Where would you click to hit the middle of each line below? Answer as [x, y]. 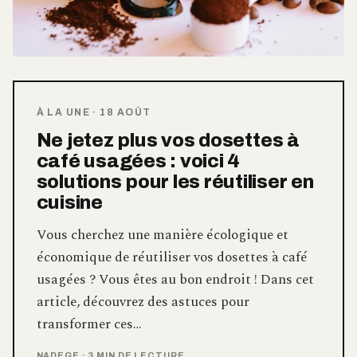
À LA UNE [63, 112]
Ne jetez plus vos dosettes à [168, 140]
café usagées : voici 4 [138, 161]
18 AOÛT [126, 112]
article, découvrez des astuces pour [143, 302]
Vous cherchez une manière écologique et [162, 235]
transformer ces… [89, 324]
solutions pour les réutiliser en [175, 181]
